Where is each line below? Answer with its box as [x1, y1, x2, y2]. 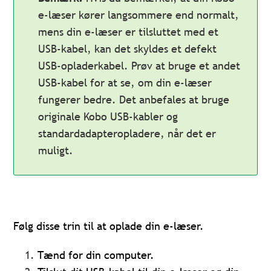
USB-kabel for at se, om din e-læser [38, 76, 212, 90]
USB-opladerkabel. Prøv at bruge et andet [38, 59, 241, 73]
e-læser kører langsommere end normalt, [38, 8, 240, 22]
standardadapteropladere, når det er [38, 126, 217, 141]
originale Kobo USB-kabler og [38, 109, 178, 124]
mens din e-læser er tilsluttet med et [38, 25, 219, 39]
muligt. [38, 143, 74, 158]
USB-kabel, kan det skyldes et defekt [38, 42, 217, 56]
